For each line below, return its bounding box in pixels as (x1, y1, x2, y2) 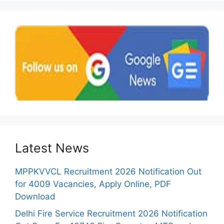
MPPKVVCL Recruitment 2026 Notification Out (15, 166, 201, 176)
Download (15, 191, 55, 201)
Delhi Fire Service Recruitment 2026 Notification (15, 208, 207, 218)
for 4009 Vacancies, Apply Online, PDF (15, 179, 171, 189)
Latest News (15, 140, 89, 155)
